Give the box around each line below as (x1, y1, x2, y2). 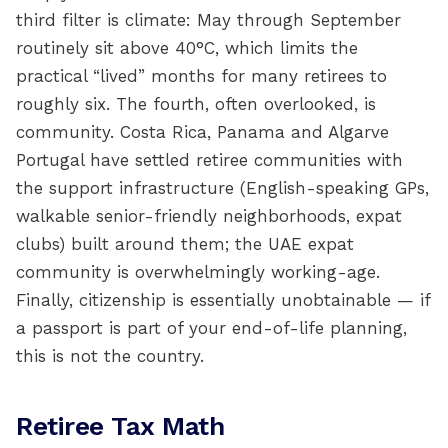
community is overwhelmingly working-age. (16, 262, 380, 282)
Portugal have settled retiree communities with (16, 150, 403, 170)
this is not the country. (16, 346, 204, 366)
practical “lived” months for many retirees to (16, 66, 387, 86)
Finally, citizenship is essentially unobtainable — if (16, 290, 430, 310)
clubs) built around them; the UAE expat (16, 234, 354, 254)
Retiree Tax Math (16, 411, 225, 441)
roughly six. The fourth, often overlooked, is (16, 94, 376, 114)
